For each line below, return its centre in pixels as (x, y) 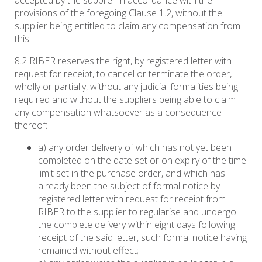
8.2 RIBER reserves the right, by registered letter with (123, 61)
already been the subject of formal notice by (129, 186)
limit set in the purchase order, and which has (132, 173)
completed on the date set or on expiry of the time (142, 161)
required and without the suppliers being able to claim (125, 100)
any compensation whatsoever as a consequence (118, 113)
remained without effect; (88, 251)
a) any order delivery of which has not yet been (135, 148)
